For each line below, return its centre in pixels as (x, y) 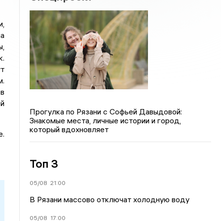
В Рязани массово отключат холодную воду (110, 199)
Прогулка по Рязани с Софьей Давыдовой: (106, 111)
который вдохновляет (69, 129)
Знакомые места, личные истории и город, (106, 120)
